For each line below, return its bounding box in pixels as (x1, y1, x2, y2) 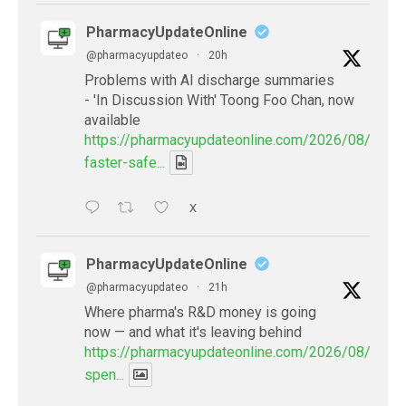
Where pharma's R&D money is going (84, 303, 316, 321)
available (84, 111, 140, 129)
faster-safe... (84, 153, 165, 171)
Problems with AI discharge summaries (84, 71, 334, 89)
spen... (84, 365, 124, 383)
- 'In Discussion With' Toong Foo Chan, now (84, 91, 354, 109)
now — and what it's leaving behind (84, 323, 302, 341)
